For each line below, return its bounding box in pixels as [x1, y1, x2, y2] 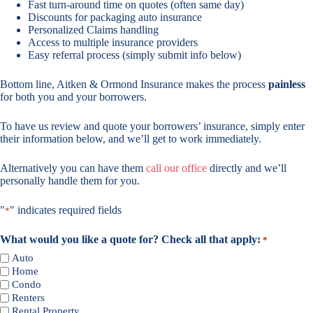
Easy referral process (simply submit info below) [28, 48, 241, 61]
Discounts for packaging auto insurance [28, 10, 202, 23]
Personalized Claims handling [28, 23, 159, 36]
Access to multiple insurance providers [28, 36, 198, 48]
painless [268, 78, 305, 90]
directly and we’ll [207, 161, 286, 174]
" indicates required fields [10, 203, 122, 216]
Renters [12, 291, 45, 303]
